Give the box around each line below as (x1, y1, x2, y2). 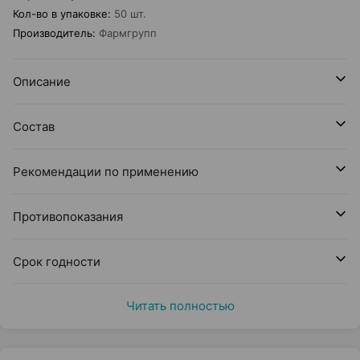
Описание (13, 74, 71, 89)
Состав (13, 119, 55, 134)
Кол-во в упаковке (13, 7, 108, 20)
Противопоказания (13, 209, 123, 224)
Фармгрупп (99, 27, 157, 39)
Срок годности (13, 254, 100, 269)
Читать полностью (125, 298, 235, 313)
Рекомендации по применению (13, 164, 198, 179)
